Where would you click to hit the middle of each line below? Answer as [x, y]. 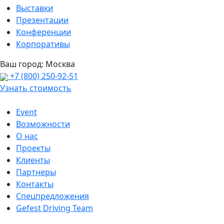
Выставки [34, 8]
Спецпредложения [52, 196]
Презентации [42, 20]
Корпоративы [43, 44]
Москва [60, 64]
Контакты [35, 184]
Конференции [43, 32]
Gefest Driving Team [54, 208]
